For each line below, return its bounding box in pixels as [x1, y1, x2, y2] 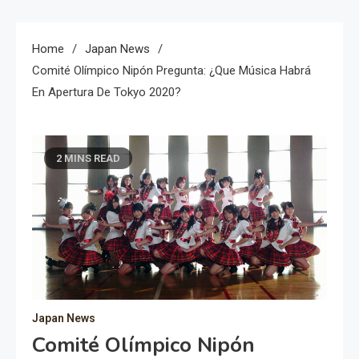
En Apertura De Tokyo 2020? [32, 84, 181, 99]
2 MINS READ [56, 151, 120, 164]
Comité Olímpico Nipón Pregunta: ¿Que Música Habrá [32, 63, 311, 78]
